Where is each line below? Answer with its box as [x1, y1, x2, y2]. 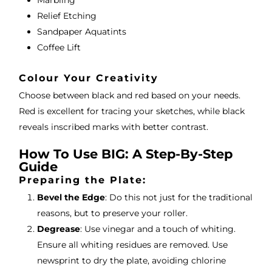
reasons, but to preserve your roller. [36, 208, 188, 219]
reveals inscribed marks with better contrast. [18, 121, 208, 133]
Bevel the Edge [36, 192, 105, 203]
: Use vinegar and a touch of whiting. [80, 223, 236, 235]
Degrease [36, 223, 80, 235]
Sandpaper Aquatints [36, 26, 126, 38]
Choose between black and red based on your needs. [18, 90, 240, 101]
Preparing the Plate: [18, 174, 146, 186]
